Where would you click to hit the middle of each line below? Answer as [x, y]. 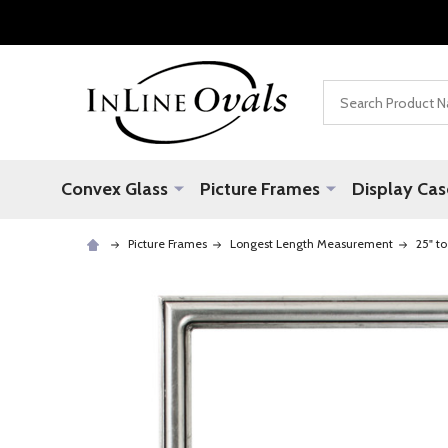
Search [346, 91]
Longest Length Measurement [311, 243]
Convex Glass [114, 189]
